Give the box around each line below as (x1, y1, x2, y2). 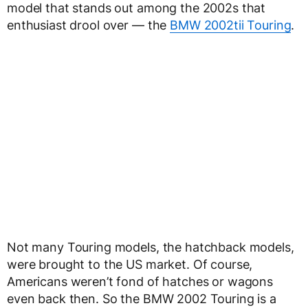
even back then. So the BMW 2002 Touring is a (7, 291, 276, 306)
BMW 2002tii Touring (170, 18, 291, 32)
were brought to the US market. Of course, (7, 257, 253, 272)
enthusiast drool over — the (7, 18, 170, 32)
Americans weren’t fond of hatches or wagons (7, 274, 273, 289)
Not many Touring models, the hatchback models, (7, 240, 294, 254)
